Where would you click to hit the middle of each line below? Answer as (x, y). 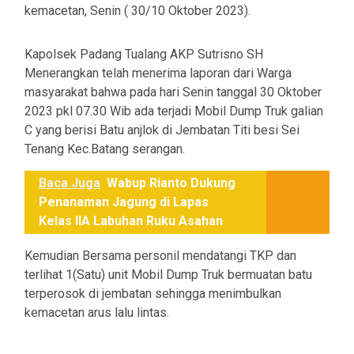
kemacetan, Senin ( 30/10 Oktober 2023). (137, 11)
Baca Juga (70, 183)
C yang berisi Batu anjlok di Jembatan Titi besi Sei (162, 130)
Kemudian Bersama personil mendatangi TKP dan (160, 256)
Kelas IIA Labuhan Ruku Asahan (131, 221)
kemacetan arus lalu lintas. (97, 313)
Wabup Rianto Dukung (171, 183)
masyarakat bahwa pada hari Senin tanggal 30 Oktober (173, 92)
